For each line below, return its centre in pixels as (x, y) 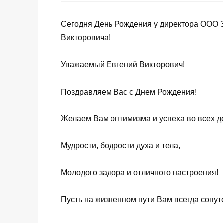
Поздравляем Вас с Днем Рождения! (129, 92)
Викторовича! (86, 38)
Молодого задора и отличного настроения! (139, 173)
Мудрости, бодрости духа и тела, (120, 145)
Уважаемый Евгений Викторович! (123, 65)
